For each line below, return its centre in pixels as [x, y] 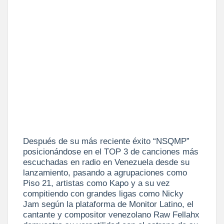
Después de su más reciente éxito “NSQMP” [106, 141]
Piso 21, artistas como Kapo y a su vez [96, 183]
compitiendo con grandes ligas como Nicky [103, 193]
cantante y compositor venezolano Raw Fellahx [111, 214]
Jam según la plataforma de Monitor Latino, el [108, 204]
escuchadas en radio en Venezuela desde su [106, 162]
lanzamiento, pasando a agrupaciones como [105, 172]
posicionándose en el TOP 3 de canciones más [111, 151]
